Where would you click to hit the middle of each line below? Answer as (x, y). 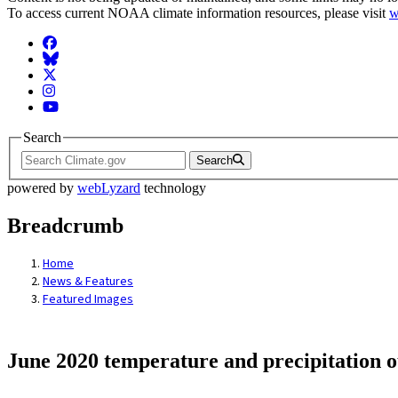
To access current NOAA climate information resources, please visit (198, 13)
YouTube (68, 107)
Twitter (62, 75)
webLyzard (109, 187)
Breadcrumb (65, 225)
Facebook (69, 43)
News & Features (88, 282)
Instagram (69, 91)
